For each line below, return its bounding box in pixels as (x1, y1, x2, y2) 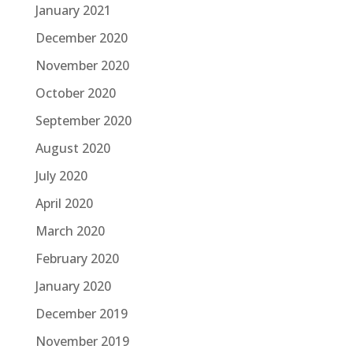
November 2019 (35, 333, 129, 350)
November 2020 (35, 57, 129, 74)
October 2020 (35, 84, 116, 102)
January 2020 (35, 277, 111, 295)
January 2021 (35, 2, 111, 19)
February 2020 (35, 250, 119, 267)
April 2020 (35, 195, 93, 212)
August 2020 (35, 139, 110, 157)
